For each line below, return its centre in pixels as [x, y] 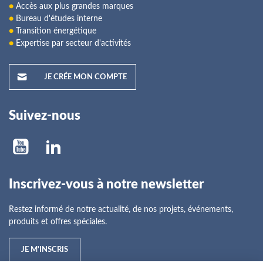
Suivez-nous [45, 116]
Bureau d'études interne [58, 19]
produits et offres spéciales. [58, 222]
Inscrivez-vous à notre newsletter [106, 184]
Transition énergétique [55, 31]
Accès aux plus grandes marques [73, 6]
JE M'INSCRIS [45, 250]
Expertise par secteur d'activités [72, 43]
